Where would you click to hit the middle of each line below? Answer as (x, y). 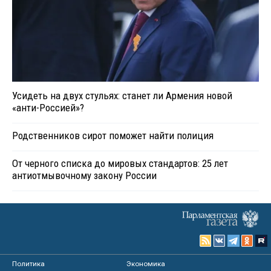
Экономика (146, 264)
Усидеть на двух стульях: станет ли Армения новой (122, 96)
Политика (28, 264)
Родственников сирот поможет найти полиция (113, 136)
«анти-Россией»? (48, 108)
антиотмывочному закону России (84, 176)
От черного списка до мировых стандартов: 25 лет (120, 164)
